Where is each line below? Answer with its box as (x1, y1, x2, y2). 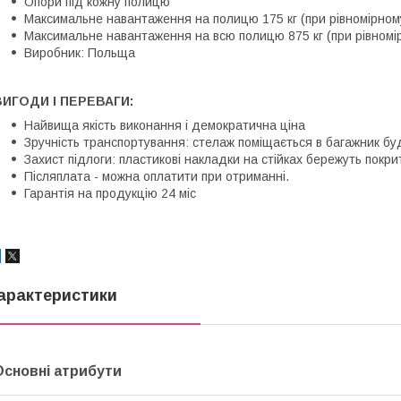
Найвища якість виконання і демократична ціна (24, 117, 305, 132)
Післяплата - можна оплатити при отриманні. (24, 168, 289, 183)
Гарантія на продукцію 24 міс (24, 185, 196, 200)
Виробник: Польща (24, 45, 135, 60)
